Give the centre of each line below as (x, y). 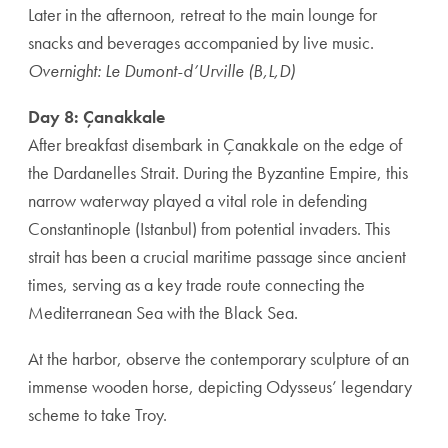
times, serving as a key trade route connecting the (196, 284)
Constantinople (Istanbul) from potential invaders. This (209, 228)
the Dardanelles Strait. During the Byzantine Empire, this (218, 172)
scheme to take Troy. (97, 414)
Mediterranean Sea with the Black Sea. (163, 312)
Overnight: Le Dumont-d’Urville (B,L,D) (161, 70)
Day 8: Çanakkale (96, 116)
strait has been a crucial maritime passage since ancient (217, 256)
